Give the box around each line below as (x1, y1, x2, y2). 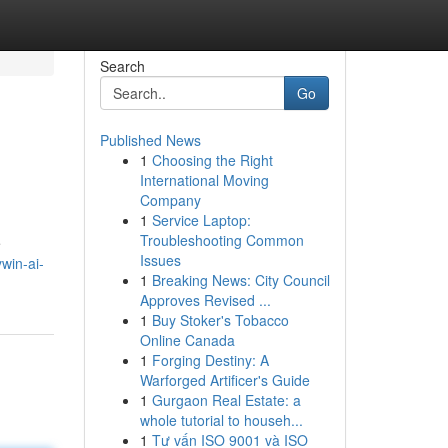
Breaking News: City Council (151, 270, 330, 290)
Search (99, 56, 145, 76)
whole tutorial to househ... (139, 410, 303, 430)
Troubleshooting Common (139, 230, 304, 250)
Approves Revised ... (139, 290, 271, 310)
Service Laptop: (151, 210, 251, 230)
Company (139, 190, 201, 210)
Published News (99, 130, 201, 150)
